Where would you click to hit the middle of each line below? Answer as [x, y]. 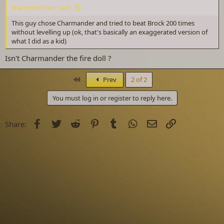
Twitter [74, 123]
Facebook [60, 123]
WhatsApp [156, 123]
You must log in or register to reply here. [112, 98]
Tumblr [132, 123]
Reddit [93, 123]
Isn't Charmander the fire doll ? [58, 58]
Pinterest [116, 123]
